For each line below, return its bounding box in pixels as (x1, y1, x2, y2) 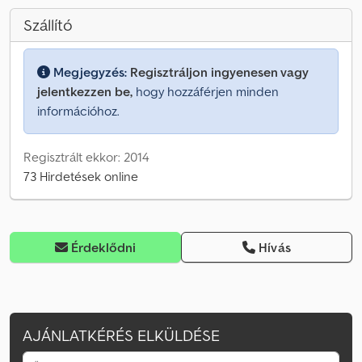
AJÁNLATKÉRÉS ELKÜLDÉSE (23, 325, 220, 347)
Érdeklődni (70, 239, 137, 256)
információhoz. (37, 103, 120, 120)
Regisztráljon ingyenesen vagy (130, 64, 308, 81)
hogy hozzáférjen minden (133, 83, 279, 100)
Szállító (23, 15, 73, 36)
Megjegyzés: (50, 64, 130, 81)
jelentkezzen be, (37, 83, 133, 100)
